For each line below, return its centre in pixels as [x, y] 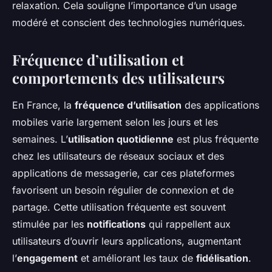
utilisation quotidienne [121, 139]
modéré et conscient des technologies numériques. [129, 23]
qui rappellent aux [188, 224]
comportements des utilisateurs [118, 78]
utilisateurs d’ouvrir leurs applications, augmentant [127, 241]
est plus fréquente [216, 139]
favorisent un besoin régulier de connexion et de [123, 190]
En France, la [43, 105]
